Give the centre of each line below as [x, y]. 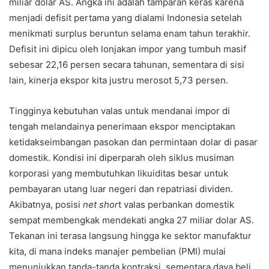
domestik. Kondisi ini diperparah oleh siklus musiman [122, 158]
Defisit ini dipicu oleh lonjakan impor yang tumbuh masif [128, 49]
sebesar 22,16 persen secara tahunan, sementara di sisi [127, 65]
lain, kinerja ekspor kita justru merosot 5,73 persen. [119, 80]
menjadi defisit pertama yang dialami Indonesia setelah [125, 18]
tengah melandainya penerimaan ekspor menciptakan [122, 127]
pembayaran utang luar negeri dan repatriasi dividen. [121, 189]
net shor [101, 205]
